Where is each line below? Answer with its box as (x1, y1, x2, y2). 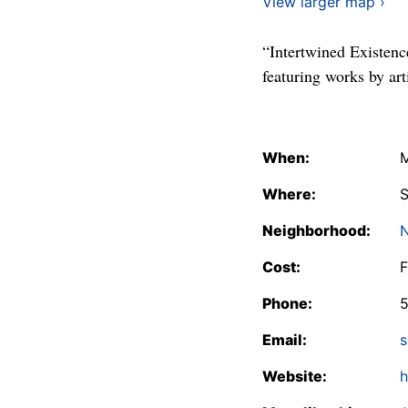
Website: (262, 367, 327, 385)
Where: (262, 185, 316, 203)
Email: (262, 331, 307, 349)
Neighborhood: (262, 221, 371, 240)
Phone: (262, 294, 312, 312)
